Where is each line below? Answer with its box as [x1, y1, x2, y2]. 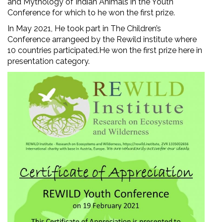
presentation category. [7, 56, 90, 66]
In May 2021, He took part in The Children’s [7, 24, 161, 34]
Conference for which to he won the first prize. [7, 8, 175, 18]
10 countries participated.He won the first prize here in [7, 46, 202, 55]
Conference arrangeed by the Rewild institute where [7, 35, 197, 45]
